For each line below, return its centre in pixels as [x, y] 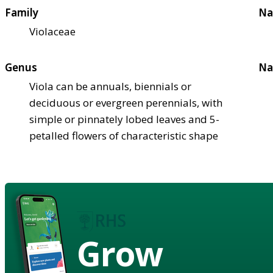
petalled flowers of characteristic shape [124, 135]
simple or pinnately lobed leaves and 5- [124, 119]
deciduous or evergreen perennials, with [126, 102]
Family [22, 12]
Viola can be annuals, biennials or [110, 86]
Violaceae [52, 31]
